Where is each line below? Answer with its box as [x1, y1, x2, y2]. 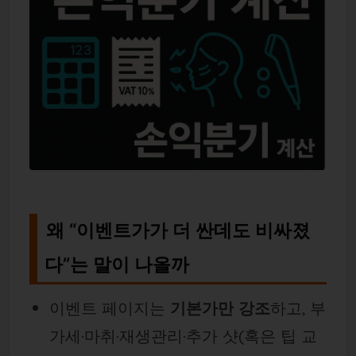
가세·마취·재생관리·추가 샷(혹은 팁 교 [48, 326, 317, 346]
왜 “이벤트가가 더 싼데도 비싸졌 [46, 219, 311, 242]
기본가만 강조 [169, 298, 270, 319]
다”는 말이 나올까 [44, 253, 190, 276]
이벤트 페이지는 [48, 298, 170, 319]
